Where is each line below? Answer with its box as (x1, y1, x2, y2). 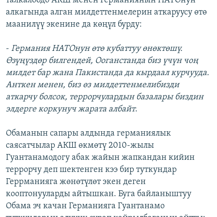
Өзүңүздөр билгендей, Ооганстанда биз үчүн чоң (6, 56, 198, 66)
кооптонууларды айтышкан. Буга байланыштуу (6, 189, 191, 199)
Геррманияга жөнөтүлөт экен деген (6, 177, 146, 187)
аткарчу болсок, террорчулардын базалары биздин (6, 93, 203, 102)
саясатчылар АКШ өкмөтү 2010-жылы (6, 141, 154, 151)
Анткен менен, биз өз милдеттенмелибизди (6, 80, 179, 90)
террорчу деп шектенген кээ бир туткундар (6, 165, 177, 175)
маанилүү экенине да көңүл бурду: (6, 20, 142, 30)
